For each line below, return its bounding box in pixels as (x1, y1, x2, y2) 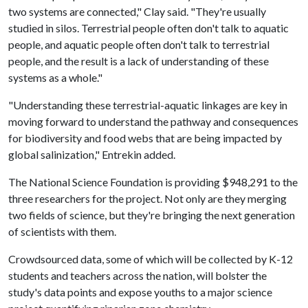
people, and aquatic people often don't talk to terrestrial (8, 37, 269, 51)
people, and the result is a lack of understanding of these (8, 54, 269, 67)
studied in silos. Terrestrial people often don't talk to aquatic (8, 21, 289, 34)
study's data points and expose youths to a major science (8, 285, 272, 298)
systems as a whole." (8, 70, 102, 84)
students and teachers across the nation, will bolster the (8, 268, 267, 282)
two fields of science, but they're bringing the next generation (8, 208, 295, 221)
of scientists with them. (8, 224, 116, 238)
